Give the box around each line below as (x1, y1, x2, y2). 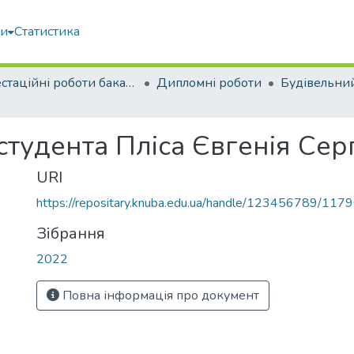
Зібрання (36, 223, 105, 244)
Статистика (14, 23, 80, 40)
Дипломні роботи (156, 74, 262, 92)
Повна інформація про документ (59, 287, 259, 304)
